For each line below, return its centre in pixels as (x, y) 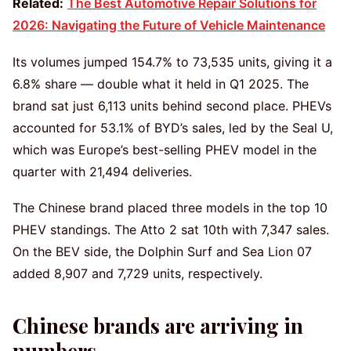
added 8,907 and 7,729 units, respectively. (138, 274)
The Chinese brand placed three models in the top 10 (170, 208)
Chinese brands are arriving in (158, 325)
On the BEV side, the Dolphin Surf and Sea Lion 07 (162, 252)
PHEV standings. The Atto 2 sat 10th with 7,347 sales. (171, 230)
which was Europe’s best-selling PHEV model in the (165, 149)
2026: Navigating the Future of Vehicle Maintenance (169, 25)
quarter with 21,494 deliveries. (102, 171)
